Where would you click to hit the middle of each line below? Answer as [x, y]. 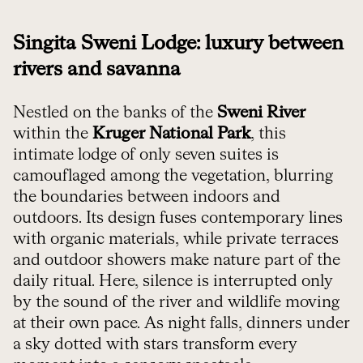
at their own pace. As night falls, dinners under [181, 323]
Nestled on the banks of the [115, 112]
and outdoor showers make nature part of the [177, 260]
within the [53, 133]
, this [268, 133]
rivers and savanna [97, 69]
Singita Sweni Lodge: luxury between [178, 43]
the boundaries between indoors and [147, 196]
